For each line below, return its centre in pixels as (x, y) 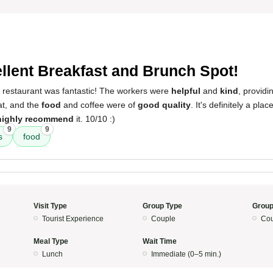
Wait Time (160, 241)
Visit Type (50, 206)
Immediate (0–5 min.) (186, 254)
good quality (164, 105)
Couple (163, 219)
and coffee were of (99, 105)
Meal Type (51, 241)
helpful (186, 91)
